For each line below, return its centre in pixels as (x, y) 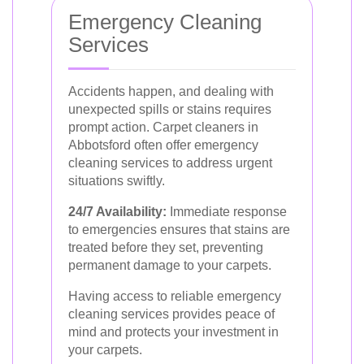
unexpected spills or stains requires (170, 109)
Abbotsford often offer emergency (163, 145)
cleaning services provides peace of (171, 314)
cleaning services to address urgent (170, 163)
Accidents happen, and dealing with (171, 91)
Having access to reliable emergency (175, 296)
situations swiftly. (117, 181)
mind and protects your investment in (173, 332)
